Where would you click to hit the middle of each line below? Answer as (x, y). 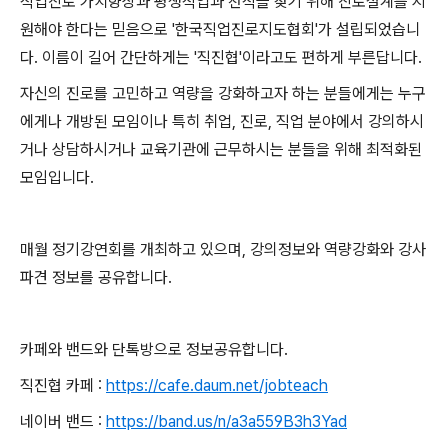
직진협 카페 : (63, 385)
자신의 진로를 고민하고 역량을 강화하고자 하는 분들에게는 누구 (223, 93)
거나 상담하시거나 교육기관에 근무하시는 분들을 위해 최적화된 (221, 149)
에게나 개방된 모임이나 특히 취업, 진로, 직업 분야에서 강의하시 (222, 121)
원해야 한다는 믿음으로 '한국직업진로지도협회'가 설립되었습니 (220, 29)
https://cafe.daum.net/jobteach (217, 385)
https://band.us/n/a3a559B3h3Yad (226, 421)
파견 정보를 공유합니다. (96, 277)
